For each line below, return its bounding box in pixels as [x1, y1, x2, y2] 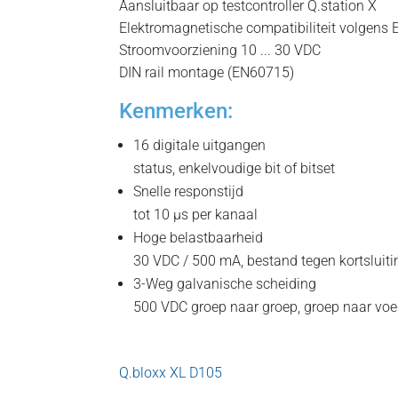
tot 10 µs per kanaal [133, 205, 259, 223]
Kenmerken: [119, 98, 234, 123]
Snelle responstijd [133, 182, 244, 200]
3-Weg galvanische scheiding [133, 275, 317, 292]
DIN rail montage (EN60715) [119, 63, 295, 81]
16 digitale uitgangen [133, 136, 267, 154]
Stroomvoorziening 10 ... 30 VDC [119, 41, 322, 59]
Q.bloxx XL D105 [119, 363, 223, 381]
